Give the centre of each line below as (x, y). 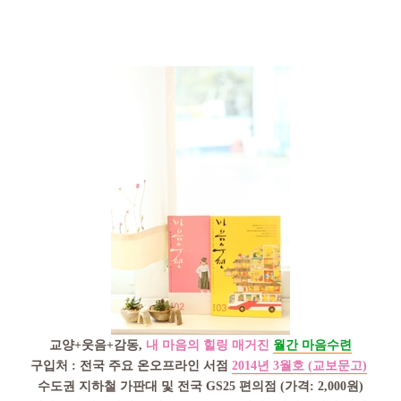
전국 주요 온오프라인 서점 (154, 365)
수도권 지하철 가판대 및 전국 (122, 386)
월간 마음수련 (312, 345)
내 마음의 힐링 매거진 (208, 345)
